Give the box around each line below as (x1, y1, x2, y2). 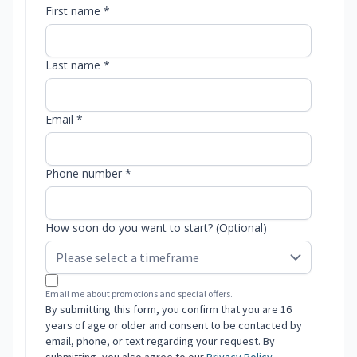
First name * (45, 3, 110, 19)
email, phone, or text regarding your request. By (45, 334, 275, 349)
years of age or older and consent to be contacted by (45, 318, 302, 333)
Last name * (45, 57, 110, 73)
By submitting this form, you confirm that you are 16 (45, 302, 292, 317)
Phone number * (45, 166, 131, 182)
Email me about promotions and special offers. (45, 288, 233, 300)
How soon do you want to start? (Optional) (45, 220, 267, 236)
